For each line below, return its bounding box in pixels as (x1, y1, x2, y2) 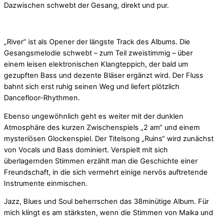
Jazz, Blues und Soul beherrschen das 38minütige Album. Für (4, 197, 209, 206)
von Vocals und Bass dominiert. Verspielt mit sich (4, 145, 168, 154)
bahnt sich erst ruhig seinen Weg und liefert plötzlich (4, 82, 180, 91)
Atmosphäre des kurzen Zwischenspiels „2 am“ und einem (4, 123, 200, 132)
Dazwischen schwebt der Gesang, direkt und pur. (4, 1, 169, 10)
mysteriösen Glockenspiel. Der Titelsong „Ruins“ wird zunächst (4, 134, 214, 143)
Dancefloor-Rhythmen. (4, 93, 80, 103)
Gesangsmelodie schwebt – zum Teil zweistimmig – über (4, 49, 193, 58)
